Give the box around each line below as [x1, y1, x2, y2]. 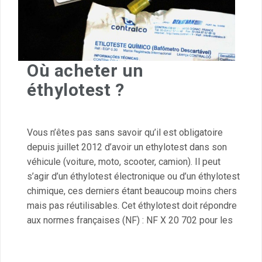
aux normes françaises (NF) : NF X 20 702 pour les [27, 214, 233, 226]
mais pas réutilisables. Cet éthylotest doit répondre [27, 199, 237, 211]
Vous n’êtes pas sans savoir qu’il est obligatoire [27, 126, 223, 138]
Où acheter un [27, 60, 144, 81]
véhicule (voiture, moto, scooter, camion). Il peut [27, 156, 220, 167]
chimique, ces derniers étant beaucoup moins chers [27, 185, 237, 196]
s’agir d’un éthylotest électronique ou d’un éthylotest [27, 170, 240, 182]
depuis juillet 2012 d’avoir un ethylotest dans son [27, 141, 227, 153]
